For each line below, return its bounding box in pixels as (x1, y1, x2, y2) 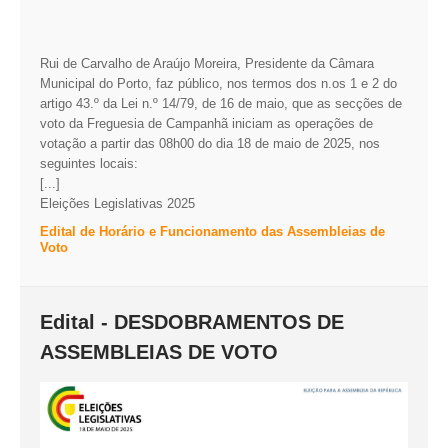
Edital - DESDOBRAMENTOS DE (40, 310, 344, 333)
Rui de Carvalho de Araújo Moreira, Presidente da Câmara (40, 55, 374, 71)
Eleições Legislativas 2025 (40, 195, 195, 211)
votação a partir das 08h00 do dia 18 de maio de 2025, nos (40, 135, 380, 151)
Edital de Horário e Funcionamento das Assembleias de (40, 223, 385, 239)
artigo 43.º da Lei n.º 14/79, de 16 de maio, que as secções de (40, 95, 402, 111)
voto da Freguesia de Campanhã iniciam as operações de (40, 115, 373, 131)
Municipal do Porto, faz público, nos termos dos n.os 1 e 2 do (40, 75, 397, 91)
